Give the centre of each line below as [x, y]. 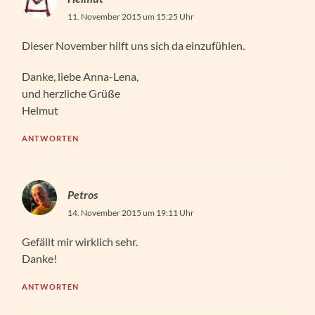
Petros [83, 194]
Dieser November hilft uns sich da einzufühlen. [134, 45]
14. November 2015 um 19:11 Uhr [131, 212]
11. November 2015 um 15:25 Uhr [131, 16]
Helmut [40, 110]
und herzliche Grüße [71, 93]
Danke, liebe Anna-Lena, [81, 76]
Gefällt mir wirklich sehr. [80, 241]
